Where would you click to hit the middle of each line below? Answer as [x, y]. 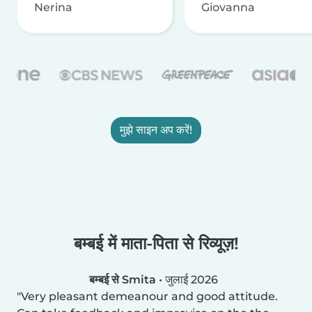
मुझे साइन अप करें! [156, 130]
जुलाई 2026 [192, 279]
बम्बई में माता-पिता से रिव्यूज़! [156, 243]
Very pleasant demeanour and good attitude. [149, 296]
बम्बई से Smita [123, 279]
